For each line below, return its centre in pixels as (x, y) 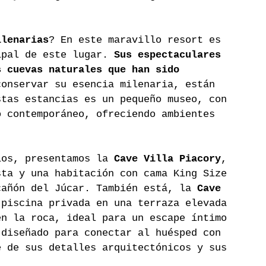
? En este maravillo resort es (138, 40)
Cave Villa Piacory (167, 159)
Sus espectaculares (170, 55)
